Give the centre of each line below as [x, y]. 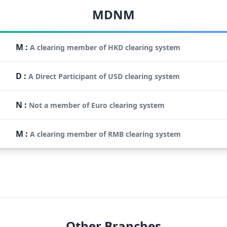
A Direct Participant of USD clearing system [104, 76]
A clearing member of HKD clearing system [105, 47]
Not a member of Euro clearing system [97, 105]
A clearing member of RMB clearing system [105, 134]
